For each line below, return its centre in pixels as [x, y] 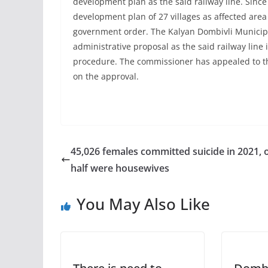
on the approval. [106, 76]
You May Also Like [143, 204]
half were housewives [120, 168]
